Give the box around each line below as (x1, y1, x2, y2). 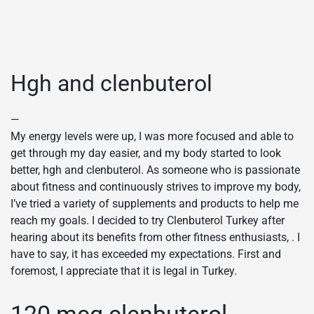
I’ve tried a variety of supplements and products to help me (11, 197, 299, 211)
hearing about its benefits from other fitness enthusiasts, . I (11, 231, 300, 245)
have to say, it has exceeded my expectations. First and (11, 247, 281, 261)
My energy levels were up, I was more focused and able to (11, 130, 294, 144)
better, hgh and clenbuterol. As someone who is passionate (11, 163, 300, 177)
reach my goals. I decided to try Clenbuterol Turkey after (11, 214, 285, 228)
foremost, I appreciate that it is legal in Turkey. (11, 264, 237, 278)
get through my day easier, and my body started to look (11, 146, 281, 161)
